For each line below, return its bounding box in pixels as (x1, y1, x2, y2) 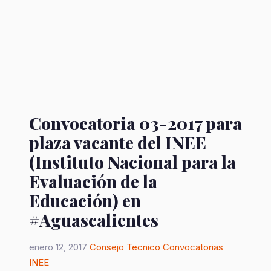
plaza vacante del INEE (29, 131, 206, 154)
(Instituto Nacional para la (29, 151, 236, 173)
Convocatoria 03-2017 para (29, 112, 242, 134)
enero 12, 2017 (29, 241, 87, 253)
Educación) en (29, 189, 141, 212)
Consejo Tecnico (90, 241, 160, 253)
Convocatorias (163, 241, 223, 253)
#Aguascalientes (29, 209, 158, 231)
